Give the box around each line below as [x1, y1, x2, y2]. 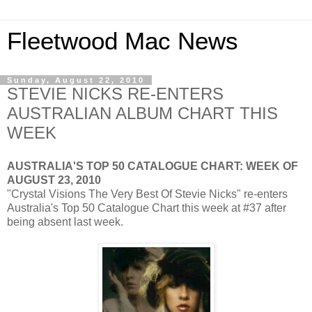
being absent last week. [7, 215, 123, 228]
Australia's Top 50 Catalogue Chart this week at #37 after [7, 201, 286, 214]
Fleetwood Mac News [7, 28, 238, 54]
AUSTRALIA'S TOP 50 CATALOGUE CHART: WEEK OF [7, 159, 298, 172]
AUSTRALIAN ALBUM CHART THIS [7, 104, 278, 123]
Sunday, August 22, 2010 [7, 76, 145, 84]
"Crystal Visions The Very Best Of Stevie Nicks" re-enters [7, 187, 288, 200]
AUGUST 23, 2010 [7, 173, 101, 186]
